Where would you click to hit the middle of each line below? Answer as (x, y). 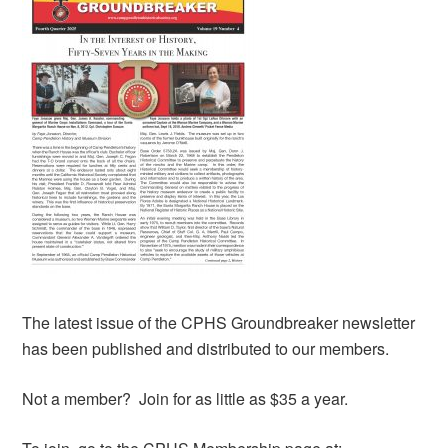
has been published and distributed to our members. (206, 348)
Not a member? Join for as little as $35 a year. (187, 398)
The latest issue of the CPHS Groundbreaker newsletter (219, 322)
